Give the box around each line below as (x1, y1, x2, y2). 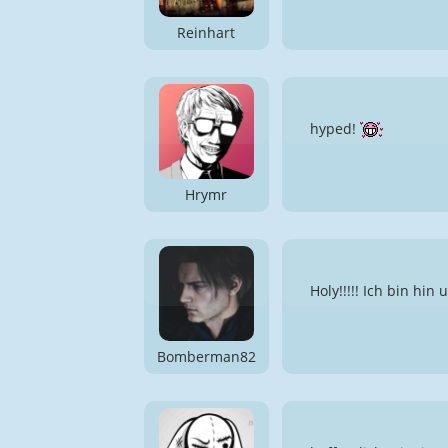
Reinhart (177, 22, 236, 42)
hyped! (309, 118, 360, 138)
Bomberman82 (156, 346, 256, 366)
